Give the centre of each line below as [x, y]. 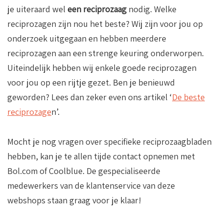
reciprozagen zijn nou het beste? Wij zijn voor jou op [105, 23]
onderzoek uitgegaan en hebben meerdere [87, 38]
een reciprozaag [97, 9]
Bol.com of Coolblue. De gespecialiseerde [84, 171]
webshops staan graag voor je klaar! [74, 200]
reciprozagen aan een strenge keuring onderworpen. [106, 53]
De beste [188, 97]
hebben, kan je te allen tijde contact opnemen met [101, 156]
